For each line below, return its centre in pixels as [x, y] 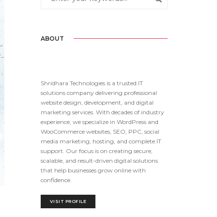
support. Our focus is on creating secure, [96, 151]
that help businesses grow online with [93, 170]
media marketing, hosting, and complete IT [101, 141]
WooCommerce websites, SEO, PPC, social [100, 131]
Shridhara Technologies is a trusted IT [92, 83]
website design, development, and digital [97, 102]
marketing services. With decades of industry [102, 112]
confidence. [56, 180]
